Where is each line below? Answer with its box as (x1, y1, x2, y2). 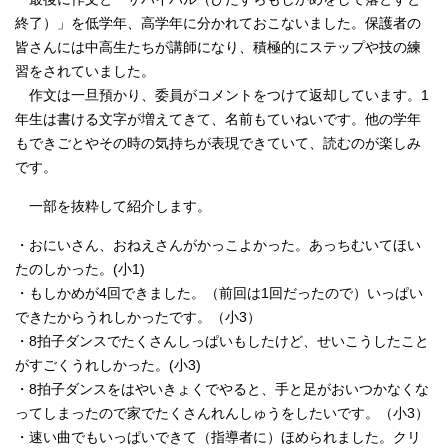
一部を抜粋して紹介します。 (15, 199, 211, 215)
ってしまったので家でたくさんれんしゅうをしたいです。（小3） (15, 406, 429, 422)
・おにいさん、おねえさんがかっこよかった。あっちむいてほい (15, 238, 421, 254)
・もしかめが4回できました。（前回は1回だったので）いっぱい (15, 286, 423, 302)
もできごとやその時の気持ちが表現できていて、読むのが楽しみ (15, 136, 421, 152)
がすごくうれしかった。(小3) (15, 358, 201, 374)
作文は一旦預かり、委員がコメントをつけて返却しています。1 (15, 88, 429, 104)
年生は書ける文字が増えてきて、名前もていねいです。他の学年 (15, 112, 421, 128)
